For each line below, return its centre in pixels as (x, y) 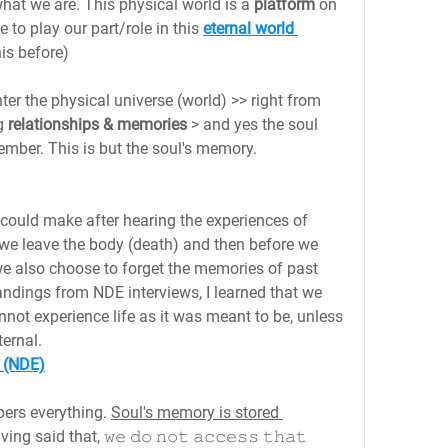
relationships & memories (97, 124)
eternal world (248, 28)
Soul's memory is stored (195, 412)
